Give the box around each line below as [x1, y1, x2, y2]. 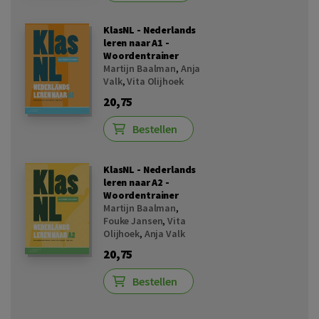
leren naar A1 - [103, 36, 169, 49]
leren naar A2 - [103, 175, 169, 189]
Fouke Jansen [103, 214, 163, 227]
